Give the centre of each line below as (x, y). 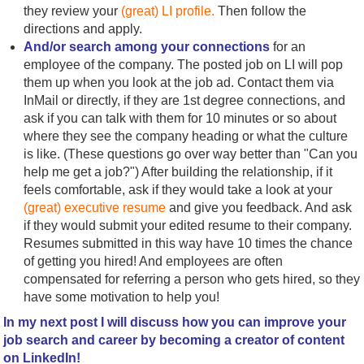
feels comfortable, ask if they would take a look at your (178, 189)
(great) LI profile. (168, 11)
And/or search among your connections (147, 46)
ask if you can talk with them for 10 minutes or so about (180, 118)
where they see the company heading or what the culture (186, 136)
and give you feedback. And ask (259, 207)
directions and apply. (83, 28)
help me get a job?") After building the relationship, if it (178, 171)
